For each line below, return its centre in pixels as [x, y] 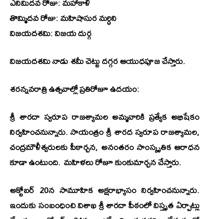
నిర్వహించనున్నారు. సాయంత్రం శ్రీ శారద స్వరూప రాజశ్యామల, [105, 132]
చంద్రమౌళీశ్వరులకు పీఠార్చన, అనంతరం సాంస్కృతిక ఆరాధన [105, 147]
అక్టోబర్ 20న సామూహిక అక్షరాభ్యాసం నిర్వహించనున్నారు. [105, 190]
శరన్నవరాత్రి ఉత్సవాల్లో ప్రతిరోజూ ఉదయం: [75, 89]
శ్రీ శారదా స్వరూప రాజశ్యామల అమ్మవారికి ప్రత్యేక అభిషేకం [105, 117]
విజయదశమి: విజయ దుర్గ [51, 33]
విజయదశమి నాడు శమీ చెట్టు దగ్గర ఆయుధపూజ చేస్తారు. [98, 61]
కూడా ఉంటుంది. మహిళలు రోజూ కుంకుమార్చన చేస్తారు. [96, 162]
